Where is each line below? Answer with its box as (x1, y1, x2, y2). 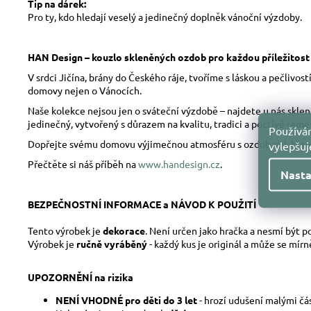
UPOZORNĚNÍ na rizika (28, 271, 133, 283)
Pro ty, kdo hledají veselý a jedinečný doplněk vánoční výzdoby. (28, 10, 302, 23)
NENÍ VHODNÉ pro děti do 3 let (56, 294, 197, 306)
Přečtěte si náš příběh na (28, 158, 136, 170)
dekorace (103, 224, 145, 237)
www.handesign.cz (138, 158, 220, 170)
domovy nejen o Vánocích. (28, 84, 142, 96)
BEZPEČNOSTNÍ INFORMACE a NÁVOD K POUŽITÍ (28, 198, 256, 210)
